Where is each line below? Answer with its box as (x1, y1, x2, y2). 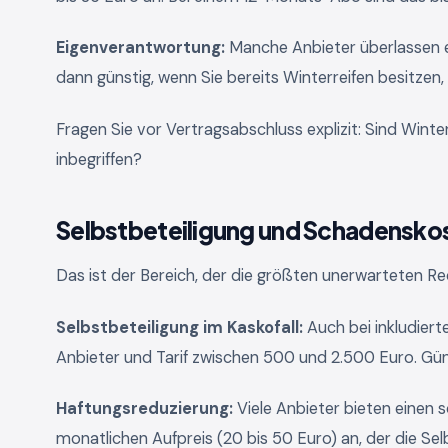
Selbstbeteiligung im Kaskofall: (56, 316, 303, 338)
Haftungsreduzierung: (56, 398, 233, 420)
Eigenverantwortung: (56, 37, 225, 59)
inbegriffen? (56, 148, 142, 170)
